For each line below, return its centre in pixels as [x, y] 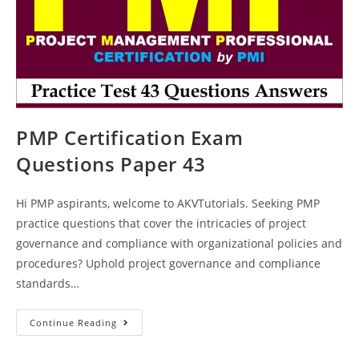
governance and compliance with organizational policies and [179, 243]
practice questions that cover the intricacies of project [161, 223]
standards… [48, 283]
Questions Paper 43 [111, 163]
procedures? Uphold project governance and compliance [168, 263]
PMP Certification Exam [130, 137]
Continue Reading [73, 322]
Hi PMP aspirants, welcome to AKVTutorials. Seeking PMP [168, 203]
